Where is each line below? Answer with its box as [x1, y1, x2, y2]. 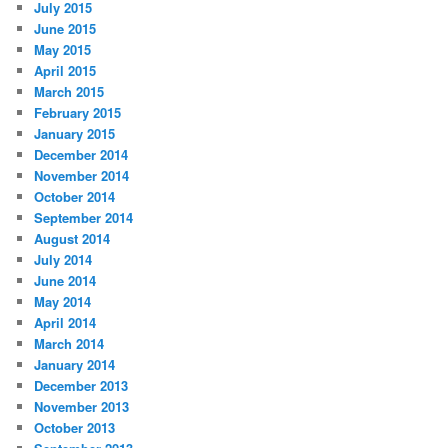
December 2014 [34, 145, 129, 165]
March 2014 [34, 334, 105, 354]
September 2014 [34, 208, 134, 228]
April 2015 [34, 61, 97, 81]
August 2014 [34, 229, 111, 249]
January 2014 [34, 355, 116, 375]
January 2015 [34, 124, 116, 144]
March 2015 [34, 82, 105, 102]
